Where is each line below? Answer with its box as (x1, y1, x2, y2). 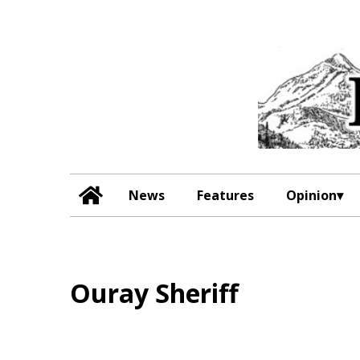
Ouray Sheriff (70, 276, 239, 311)
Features (197, 186, 255, 204)
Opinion (286, 186, 337, 204)
